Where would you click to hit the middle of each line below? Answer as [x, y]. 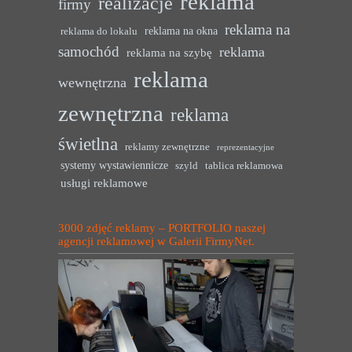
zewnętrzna [111, 113]
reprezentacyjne [246, 147]
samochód [89, 51]
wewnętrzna [92, 82]
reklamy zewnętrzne [167, 147]
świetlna [88, 143]
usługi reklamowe [104, 182]
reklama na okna [181, 31]
